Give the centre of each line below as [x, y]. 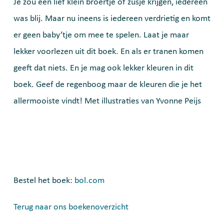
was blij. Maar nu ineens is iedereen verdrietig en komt [112, 18]
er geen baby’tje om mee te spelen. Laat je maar [101, 35]
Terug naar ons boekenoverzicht [71, 207]
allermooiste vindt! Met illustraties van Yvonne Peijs [107, 101]
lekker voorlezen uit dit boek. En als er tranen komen [108, 51]
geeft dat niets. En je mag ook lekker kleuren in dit [103, 68]
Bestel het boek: [44, 180]
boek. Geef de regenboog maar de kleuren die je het [108, 84]
